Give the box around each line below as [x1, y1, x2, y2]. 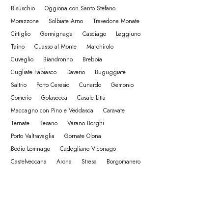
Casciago [82, 29, 106, 38]
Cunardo [79, 81, 101, 89]
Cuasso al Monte [34, 42, 77, 51]
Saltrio [11, 81, 27, 89]
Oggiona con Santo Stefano [45, 4, 115, 13]
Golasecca [41, 93, 67, 102]
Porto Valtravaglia [11, 132, 55, 140]
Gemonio [111, 81, 134, 89]
